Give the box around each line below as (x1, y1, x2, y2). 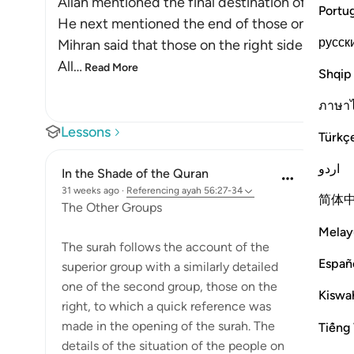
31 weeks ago (62, 185, 119, 196)
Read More (85, 61, 138, 74)
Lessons (61, 123, 111, 141)
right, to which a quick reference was (62, 299, 271, 314)
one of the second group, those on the (62, 279, 277, 294)
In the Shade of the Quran (62, 166, 209, 181)
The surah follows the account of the (62, 239, 269, 254)
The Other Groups (62, 200, 162, 215)
